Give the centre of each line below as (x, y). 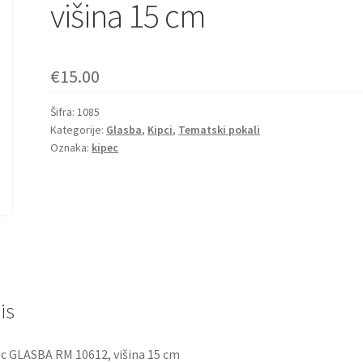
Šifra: (64, 111)
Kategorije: (79, 129)
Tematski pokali (220, 129)
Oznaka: (71, 147)
